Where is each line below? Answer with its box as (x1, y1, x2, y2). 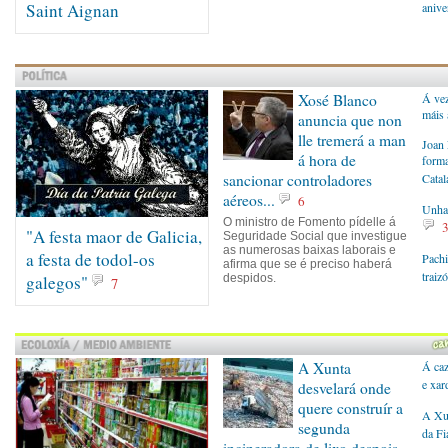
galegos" (26, 271, 88, 294)
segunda (298, 418, 350, 438)
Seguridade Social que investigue (223, 229, 407, 243)
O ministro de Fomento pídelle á (223, 215, 396, 229)
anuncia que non (298, 110, 402, 130)
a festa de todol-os (26, 248, 155, 271)
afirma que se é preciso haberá (223, 257, 392, 271)
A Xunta (298, 358, 351, 378)
